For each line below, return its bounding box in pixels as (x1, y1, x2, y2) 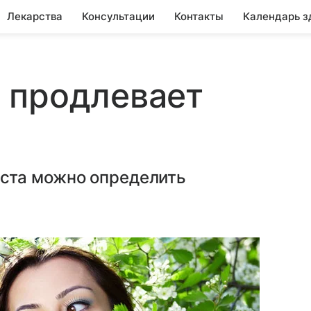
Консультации (82, 10, 155, 23)
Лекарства (7, 10, 62, 23)
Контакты (174, 10, 224, 23)
